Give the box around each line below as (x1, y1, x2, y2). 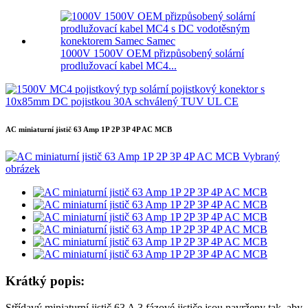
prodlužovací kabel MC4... (60, 60, 177, 72)
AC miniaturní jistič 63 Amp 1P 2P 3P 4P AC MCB (5, 125, 172, 134)
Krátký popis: (5, 274, 85, 288)
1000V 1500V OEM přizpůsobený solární (60, 47, 244, 60)
